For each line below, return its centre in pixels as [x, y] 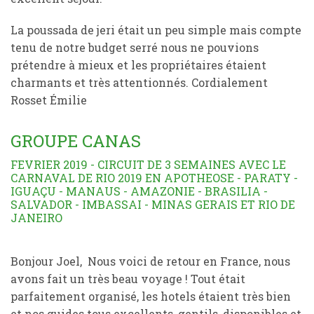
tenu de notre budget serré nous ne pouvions [135, 47]
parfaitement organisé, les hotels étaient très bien [151, 296]
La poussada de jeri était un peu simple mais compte [156, 30]
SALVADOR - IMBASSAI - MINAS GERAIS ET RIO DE [153, 204]
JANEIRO [36, 218]
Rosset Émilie [49, 100]
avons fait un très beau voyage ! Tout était [128, 279]
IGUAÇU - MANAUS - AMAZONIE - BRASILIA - [139, 191]
